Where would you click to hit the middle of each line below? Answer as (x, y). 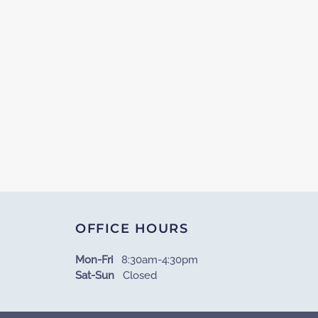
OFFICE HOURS (132, 229)
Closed (136, 275)
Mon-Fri (94, 260)
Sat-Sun (95, 275)
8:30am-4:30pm (155, 260)
